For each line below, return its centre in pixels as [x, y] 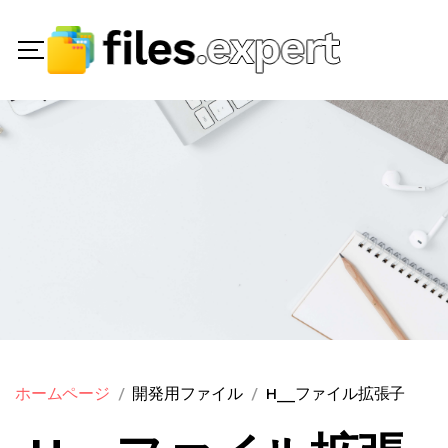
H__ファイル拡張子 [335, 393]
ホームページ [62, 393]
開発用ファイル [187, 393]
